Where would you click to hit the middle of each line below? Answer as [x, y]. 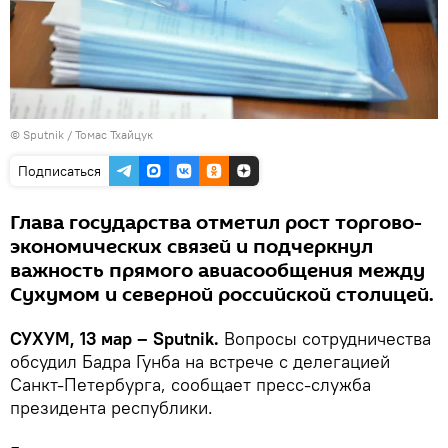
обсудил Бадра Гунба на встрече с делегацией [200, 361]
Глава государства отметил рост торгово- [216, 222]
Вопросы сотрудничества [327, 338]
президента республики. [111, 407]
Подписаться [59, 170]
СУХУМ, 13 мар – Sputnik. [117, 338]
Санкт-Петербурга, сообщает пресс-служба [190, 384]
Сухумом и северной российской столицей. [222, 294]
